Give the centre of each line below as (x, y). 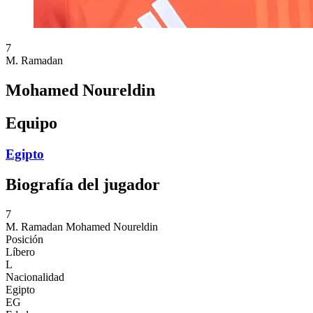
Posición (24, 240)
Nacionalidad (35, 277)
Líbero (20, 252)
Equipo (31, 123)
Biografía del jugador (83, 185)
